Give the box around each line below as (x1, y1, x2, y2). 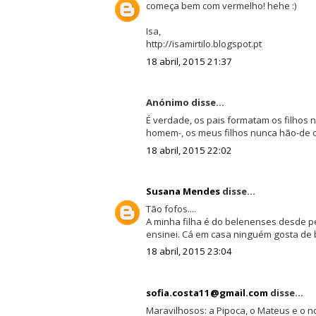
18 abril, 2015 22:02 (145, 143, 232, 157)
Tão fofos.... (145, 202, 196, 215)
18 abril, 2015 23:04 (145, 245, 232, 258)
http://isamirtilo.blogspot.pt (145, 37, 262, 51)
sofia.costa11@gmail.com (145, 286, 268, 299)
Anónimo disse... (145, 96, 224, 109)
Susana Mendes (145, 185, 220, 198)
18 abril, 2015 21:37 (145, 54, 232, 68)
